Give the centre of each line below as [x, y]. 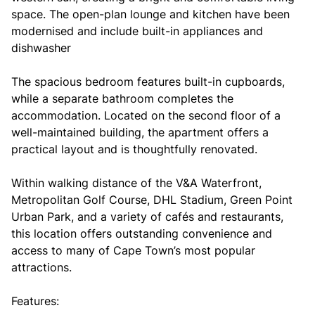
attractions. [41, 267]
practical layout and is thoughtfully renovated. [134, 149]
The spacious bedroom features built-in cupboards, [148, 82]
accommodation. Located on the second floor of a [146, 115]
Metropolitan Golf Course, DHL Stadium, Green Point [152, 200]
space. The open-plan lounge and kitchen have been [150, 14]
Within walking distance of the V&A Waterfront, [136, 183]
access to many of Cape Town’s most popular [133, 250]
